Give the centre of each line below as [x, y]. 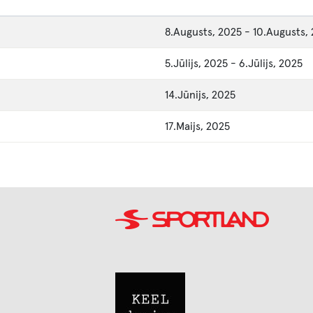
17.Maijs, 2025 [197, 126]
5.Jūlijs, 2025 [196, 64]
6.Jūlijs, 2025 [271, 64]
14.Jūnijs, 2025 [200, 95]
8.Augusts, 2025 [203, 32]
